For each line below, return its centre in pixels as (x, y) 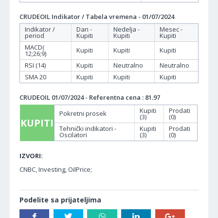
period (35, 35)
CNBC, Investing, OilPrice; (56, 169)
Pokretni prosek (83, 113)
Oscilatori (73, 135)
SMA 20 (36, 77)
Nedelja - (127, 29)
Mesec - (171, 29)
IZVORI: (31, 155)
